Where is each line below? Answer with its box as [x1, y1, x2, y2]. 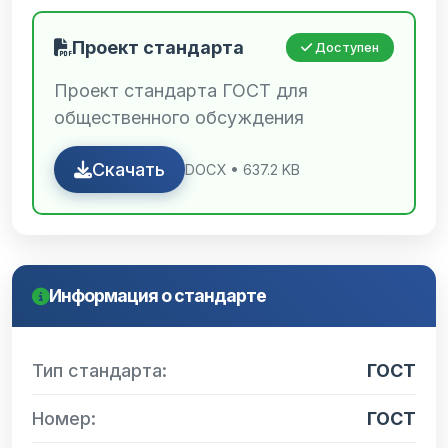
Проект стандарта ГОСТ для [54, 80, 308, 101]
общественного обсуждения [54, 107, 304, 128]
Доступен [312, 40, 379, 55]
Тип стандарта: [32, 360, 167, 381]
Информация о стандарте [49, 285, 266, 306]
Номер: [32, 408, 96, 429]
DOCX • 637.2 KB [185, 161, 300, 178]
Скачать [92, 159, 165, 180]
